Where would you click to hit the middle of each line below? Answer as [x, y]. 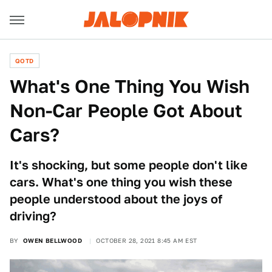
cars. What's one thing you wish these [121, 182]
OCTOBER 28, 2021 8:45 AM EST [147, 240]
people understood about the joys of [116, 199]
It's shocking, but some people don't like [129, 165]
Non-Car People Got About [126, 110]
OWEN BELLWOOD [53, 240]
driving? [33, 216]
